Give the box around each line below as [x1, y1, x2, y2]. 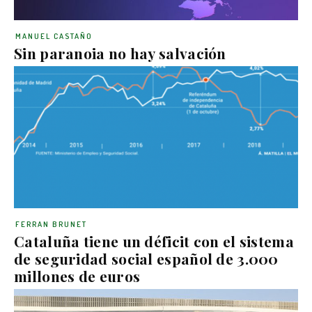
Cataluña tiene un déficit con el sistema [14, 231, 294, 251]
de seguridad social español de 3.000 [14, 248, 279, 268]
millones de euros [14, 265, 141, 286]
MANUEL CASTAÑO [15, 31, 93, 41]
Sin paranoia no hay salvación [14, 42, 226, 63]
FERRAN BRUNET [15, 219, 87, 229]
